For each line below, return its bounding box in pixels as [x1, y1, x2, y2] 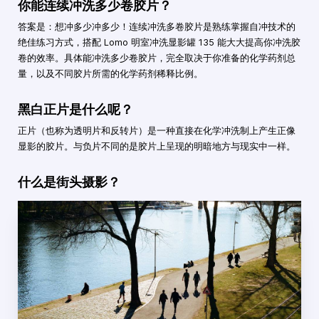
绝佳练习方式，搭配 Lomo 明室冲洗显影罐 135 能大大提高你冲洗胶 [18, 37, 300, 48]
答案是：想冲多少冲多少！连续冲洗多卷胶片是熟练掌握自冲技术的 [18, 21, 296, 33]
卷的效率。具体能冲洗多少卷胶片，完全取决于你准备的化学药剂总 [18, 53, 296, 64]
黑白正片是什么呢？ [18, 102, 133, 117]
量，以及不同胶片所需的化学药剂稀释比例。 [18, 68, 203, 80]
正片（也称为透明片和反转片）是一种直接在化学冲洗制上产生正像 [18, 125, 296, 137]
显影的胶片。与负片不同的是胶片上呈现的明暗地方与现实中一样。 [18, 141, 296, 152]
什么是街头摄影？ [18, 174, 120, 190]
